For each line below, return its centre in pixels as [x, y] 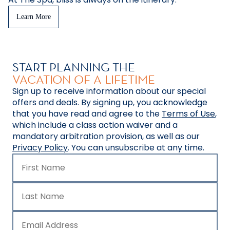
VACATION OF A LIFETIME [85, 79]
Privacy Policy [40, 147]
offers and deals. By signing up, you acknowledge [110, 102]
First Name [43, 171]
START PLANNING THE [74, 67]
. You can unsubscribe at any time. [136, 147]
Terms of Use [188, 113]
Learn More [34, 17]
